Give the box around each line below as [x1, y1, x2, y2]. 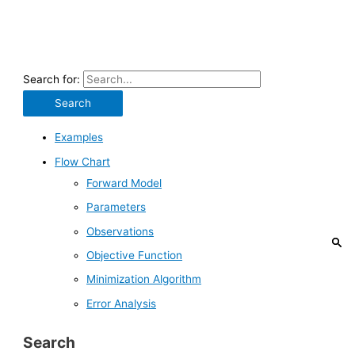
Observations [86, 224, 155, 238]
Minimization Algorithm [86, 273, 202, 286]
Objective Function [86, 248, 183, 261]
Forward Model [86, 176, 162, 189]
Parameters [86, 200, 147, 214]
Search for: [23, 72, 81, 86]
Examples [55, 131, 104, 144]
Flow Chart [55, 155, 111, 168]
